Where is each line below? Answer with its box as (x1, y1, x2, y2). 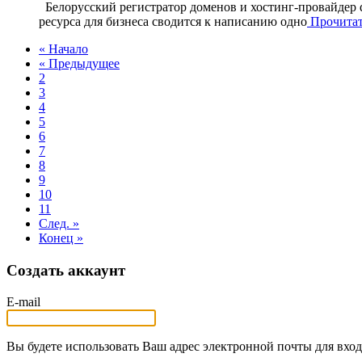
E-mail (6, 294, 40, 309)
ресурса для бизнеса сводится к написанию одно (39, 14, 307, 28)
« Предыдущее (39, 56, 120, 70)
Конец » (39, 230, 83, 245)
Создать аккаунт (6, 261, 125, 279)
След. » (39, 216, 79, 230)
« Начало (39, 41, 88, 56)
